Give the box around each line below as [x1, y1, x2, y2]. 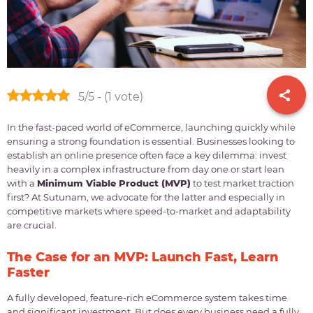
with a [7, 177, 37, 189]
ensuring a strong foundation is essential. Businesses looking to [7, 136, 295, 147]
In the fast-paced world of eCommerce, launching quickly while [7, 122, 296, 133]
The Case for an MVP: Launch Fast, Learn [7, 249, 279, 265]
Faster [7, 265, 50, 281]
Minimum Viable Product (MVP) [37, 177, 191, 189]
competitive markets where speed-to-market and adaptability [7, 205, 291, 217]
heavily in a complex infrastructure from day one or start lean [7, 163, 284, 175]
